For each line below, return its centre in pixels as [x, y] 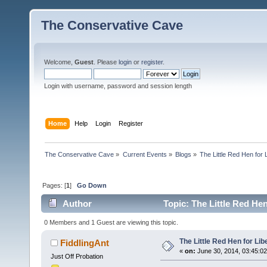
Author [77, 204]
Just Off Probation [77, 256]
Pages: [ [55, 185]
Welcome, [59, 62]
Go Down [92, 185]
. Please [106, 62]
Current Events [145, 154]
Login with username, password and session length [118, 86]
